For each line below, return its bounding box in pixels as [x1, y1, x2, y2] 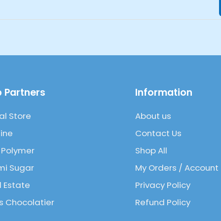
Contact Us [135, 127, 182, 139]
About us [135, 110, 171, 122]
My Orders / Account [135, 161, 219, 174]
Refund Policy [135, 196, 190, 208]
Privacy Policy [135, 179, 190, 191]
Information [135, 85, 192, 99]
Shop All [135, 144, 167, 156]
